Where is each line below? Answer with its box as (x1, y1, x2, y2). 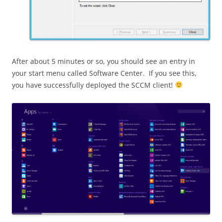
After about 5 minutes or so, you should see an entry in (12, 56, 195, 66)
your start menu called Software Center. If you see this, (12, 68, 197, 78)
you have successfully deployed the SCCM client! (12, 80, 175, 90)
